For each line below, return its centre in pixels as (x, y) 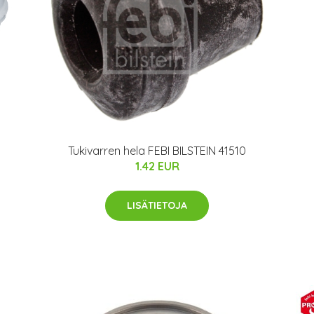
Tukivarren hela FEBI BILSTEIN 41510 (157, 150)
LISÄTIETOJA (157, 205)
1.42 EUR (157, 166)
